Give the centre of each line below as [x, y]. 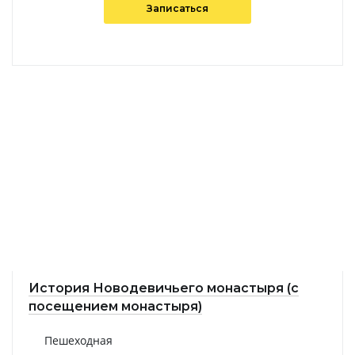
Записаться [177, 9]
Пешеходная [78, 341]
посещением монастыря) [115, 307]
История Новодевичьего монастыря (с [164, 288]
